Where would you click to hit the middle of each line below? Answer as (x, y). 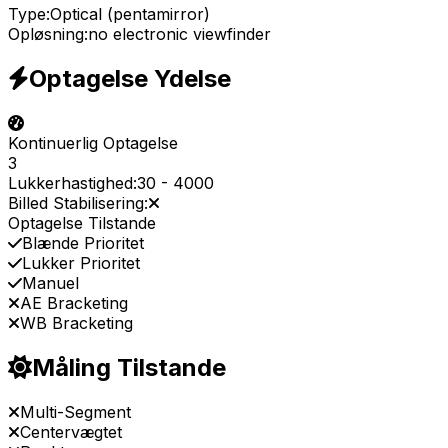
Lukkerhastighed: (72, 182)
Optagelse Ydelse (130, 78)
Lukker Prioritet (81, 262)
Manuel (50, 282)
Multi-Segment (75, 411)
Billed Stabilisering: (78, 202)
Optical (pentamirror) (130, 14)
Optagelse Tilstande (82, 222)
